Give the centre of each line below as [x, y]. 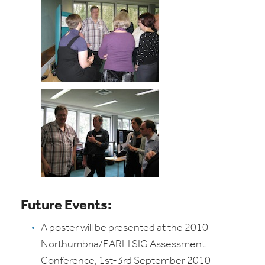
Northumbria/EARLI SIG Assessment [123, 245]
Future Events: [66, 206]
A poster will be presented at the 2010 [125, 228]
